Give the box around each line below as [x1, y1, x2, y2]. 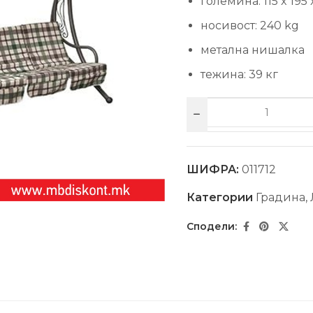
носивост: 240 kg [200, 18, 299, 32]
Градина [255, 190, 305, 204]
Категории [186, 190, 256, 204]
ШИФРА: [186, 162, 242, 176]
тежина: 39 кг [200, 67, 278, 81]
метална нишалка [200, 43, 305, 57]
